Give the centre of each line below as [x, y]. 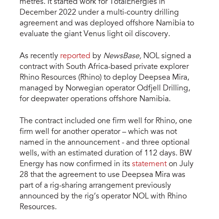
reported [75, 56]
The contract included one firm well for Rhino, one [106, 121]
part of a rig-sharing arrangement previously [95, 186]
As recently [40, 56]
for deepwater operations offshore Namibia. [95, 99]
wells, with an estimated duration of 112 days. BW [106, 153]
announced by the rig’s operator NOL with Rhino [103, 196]
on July [180, 164]
